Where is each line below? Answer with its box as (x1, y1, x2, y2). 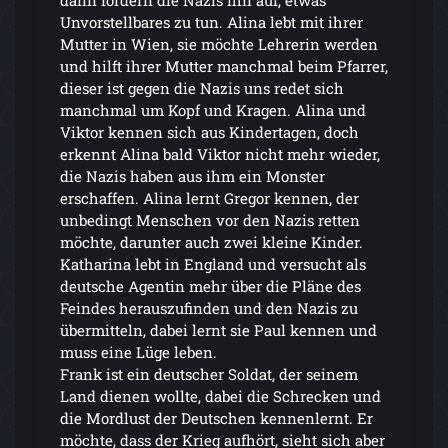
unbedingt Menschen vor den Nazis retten (60, 209, 360, 230)
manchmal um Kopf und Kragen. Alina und (60, 99, 366, 120)
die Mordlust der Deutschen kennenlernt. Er (60, 407, 373, 428)
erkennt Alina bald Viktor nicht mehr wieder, (60, 143, 380, 164)
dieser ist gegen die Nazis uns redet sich (60, 77, 344, 98)
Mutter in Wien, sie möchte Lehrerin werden (60, 33, 378, 54)
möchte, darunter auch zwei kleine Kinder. (60, 231, 363, 252)
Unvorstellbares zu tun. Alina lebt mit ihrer (60, 11, 363, 32)
